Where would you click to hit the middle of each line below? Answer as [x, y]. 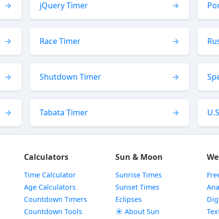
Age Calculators [50, 187]
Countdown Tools [53, 211]
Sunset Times [137, 187]
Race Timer [60, 41]
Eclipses [128, 199]
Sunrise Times [138, 175]
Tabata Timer [64, 112]
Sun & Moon [139, 157]
